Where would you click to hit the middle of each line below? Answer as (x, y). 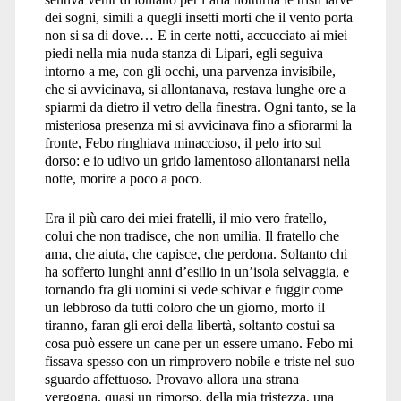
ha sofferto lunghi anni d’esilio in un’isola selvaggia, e (196, 271)
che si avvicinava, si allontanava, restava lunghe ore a (195, 89)
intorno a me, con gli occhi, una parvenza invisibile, (190, 71)
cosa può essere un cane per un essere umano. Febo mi (198, 343)
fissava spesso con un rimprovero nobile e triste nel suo (199, 361)
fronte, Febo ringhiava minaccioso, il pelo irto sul (183, 142)
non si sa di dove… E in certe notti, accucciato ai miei (196, 35)
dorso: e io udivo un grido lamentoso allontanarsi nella (197, 160)
